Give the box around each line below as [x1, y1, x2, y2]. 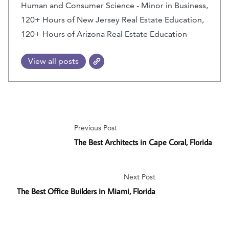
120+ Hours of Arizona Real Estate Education [21, 29, 187, 39]
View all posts [28, 56, 79, 66]
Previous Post [74, 123, 117, 133]
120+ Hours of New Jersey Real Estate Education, [21, 15, 204, 25]
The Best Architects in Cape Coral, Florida [74, 137, 212, 148]
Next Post [123, 172, 155, 182]
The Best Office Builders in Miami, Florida [16, 186, 155, 197]
